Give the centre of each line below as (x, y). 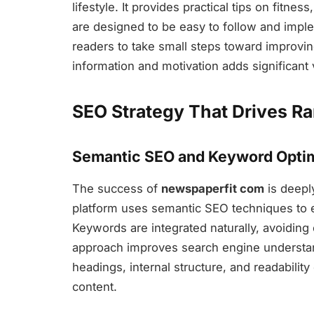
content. (95, 287)
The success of (117, 189)
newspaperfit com (213, 189)
